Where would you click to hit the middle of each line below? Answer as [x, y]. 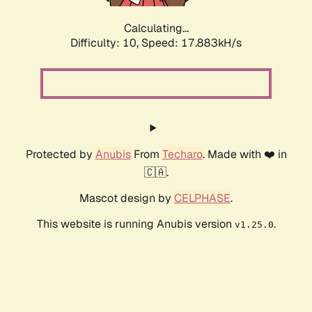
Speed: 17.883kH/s [192, 43]
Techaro [182, 155]
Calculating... [156, 29]
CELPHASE [202, 198]
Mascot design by [127, 198]
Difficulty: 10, [106, 43]
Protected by [60, 155]
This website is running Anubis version [135, 224]
